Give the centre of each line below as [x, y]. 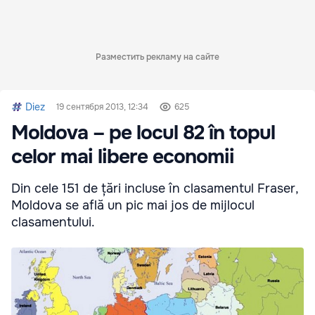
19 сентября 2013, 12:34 [102, 107]
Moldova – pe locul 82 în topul [143, 133]
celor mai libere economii [123, 156]
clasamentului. [53, 222]
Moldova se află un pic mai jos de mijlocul [133, 205]
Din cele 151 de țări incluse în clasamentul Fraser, [155, 188]
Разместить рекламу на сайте [157, 57]
